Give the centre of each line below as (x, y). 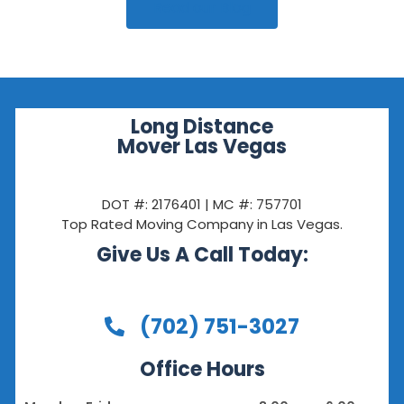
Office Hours (202, 369)
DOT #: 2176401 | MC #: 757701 (202, 205)
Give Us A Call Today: (202, 255)
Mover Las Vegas (202, 146)
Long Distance (202, 126)
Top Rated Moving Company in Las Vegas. (202, 225)
